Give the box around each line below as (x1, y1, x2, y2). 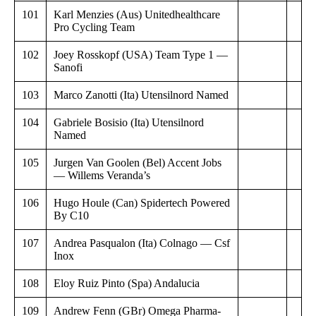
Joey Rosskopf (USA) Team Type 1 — (54, 48, 228, 61)
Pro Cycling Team (54, 20, 135, 33)
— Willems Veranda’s (54, 169, 150, 181)
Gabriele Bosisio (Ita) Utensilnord (54, 116, 204, 128)
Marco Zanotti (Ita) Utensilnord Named (54, 88, 229, 101)
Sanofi (54, 61, 83, 73)
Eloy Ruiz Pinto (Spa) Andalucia (54, 276, 200, 289)
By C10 (54, 209, 89, 221)
